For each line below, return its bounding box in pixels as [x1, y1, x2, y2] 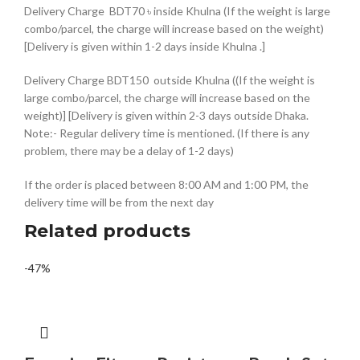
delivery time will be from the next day [24, 194, 214, 209]
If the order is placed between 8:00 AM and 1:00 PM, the [24, 177, 309, 191]
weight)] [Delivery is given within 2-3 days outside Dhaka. [24, 108, 309, 122]
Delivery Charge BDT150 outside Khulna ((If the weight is [24, 72, 315, 87]
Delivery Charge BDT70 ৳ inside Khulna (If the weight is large [24, 3, 330, 18]
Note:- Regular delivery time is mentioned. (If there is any [24, 125, 309, 140]
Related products [24, 219, 190, 242]
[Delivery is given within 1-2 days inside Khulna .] [24, 39, 265, 53]
